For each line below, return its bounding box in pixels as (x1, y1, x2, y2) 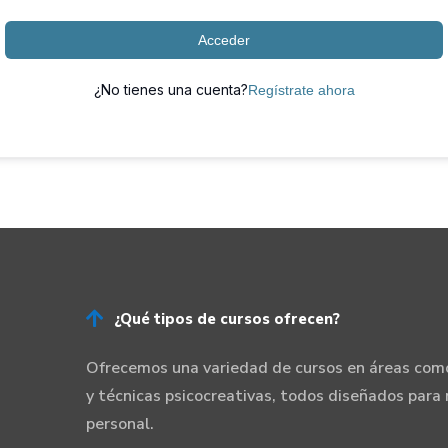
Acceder (198, 32, 250, 48)
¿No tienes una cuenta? (93, 81, 248, 98)
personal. (85, 413, 154, 435)
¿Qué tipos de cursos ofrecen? (113, 308, 340, 329)
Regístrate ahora (247, 82, 355, 98)
